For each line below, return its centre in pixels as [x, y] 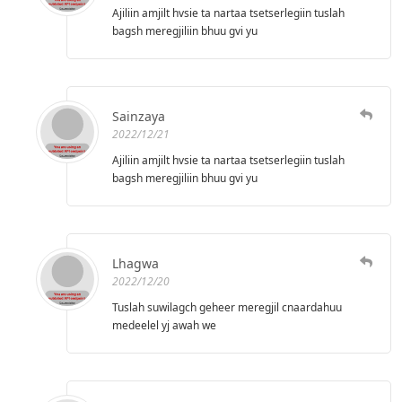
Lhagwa [135, 264]
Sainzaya [139, 117]
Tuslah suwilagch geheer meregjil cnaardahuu [227, 308]
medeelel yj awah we [164, 326]
